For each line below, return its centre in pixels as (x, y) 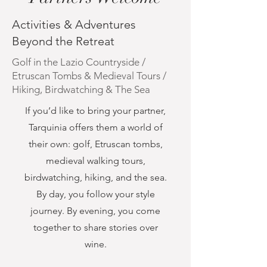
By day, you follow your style (95, 194)
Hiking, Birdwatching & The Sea (81, 89)
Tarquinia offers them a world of (95, 127)
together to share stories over (95, 227)
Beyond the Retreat (63, 41)
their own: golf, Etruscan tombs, (95, 144)
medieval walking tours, (95, 161)
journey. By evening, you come (95, 211)
